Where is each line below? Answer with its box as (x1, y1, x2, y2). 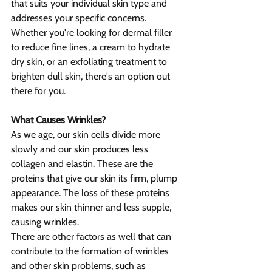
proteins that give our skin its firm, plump (11, 172, 180, 185)
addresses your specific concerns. (11, 12, 149, 24)
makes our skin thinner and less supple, (11, 202, 174, 214)
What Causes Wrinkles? (11, 114, 106, 126)
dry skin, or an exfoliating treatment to (11, 56, 169, 68)
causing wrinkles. (11, 216, 79, 228)
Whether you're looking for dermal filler (11, 27, 174, 39)
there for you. (11, 85, 66, 97)
